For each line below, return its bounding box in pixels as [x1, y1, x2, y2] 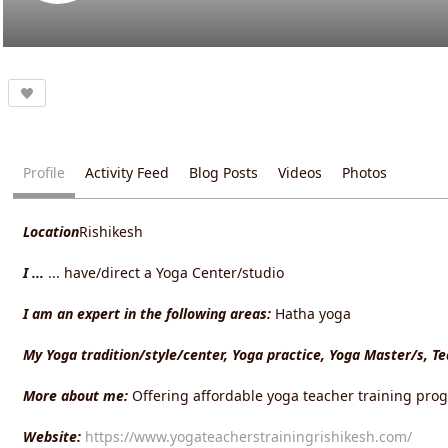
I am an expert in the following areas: [23, 303, 271, 323]
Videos [278, 162, 322, 182]
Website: [23, 426, 81, 446]
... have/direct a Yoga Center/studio [48, 262, 284, 282]
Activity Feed [85, 162, 169, 182]
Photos [342, 162, 387, 182]
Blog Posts [189, 162, 258, 182]
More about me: [23, 385, 128, 405]
